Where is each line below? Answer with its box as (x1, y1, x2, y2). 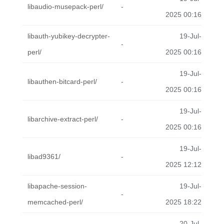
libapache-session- (27, 182, 87, 190)
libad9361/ (27, 152, 60, 160)
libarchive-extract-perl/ (27, 115, 98, 123)
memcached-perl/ (27, 198, 83, 206)
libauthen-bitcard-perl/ (27, 77, 97, 85)
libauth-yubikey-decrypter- (27, 32, 110, 40)
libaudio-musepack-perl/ (27, 2, 103, 10)
